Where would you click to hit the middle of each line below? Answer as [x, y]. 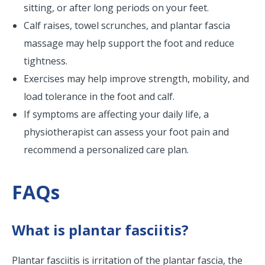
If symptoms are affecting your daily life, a [116, 114]
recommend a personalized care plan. [106, 150]
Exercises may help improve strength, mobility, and [136, 79]
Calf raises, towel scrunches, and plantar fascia [127, 26]
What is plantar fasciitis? [100, 230]
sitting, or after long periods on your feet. [116, 8]
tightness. [46, 61]
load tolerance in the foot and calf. [99, 97]
